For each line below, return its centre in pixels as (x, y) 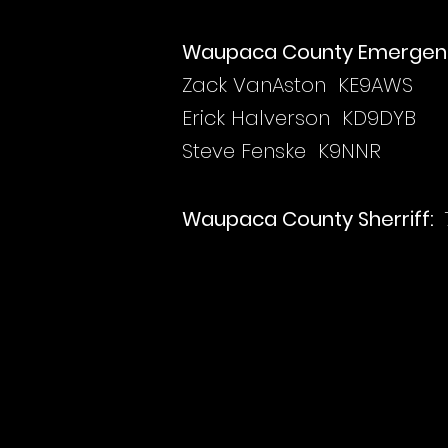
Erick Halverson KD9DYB (299, 118)
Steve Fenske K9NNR (281, 151)
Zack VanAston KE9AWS (297, 85)
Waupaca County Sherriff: (310, 219)
